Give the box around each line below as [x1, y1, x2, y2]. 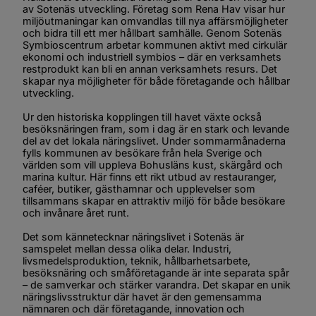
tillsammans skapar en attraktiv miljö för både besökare [23, 195, 285, 207]
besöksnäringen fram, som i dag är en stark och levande [23, 123, 289, 135]
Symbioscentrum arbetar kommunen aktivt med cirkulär [23, 39, 287, 51]
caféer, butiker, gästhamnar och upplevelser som [23, 183, 255, 195]
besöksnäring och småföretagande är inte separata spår [23, 267, 289, 279]
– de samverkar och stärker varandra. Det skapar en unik [23, 279, 291, 291]
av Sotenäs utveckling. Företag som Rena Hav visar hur [23, 3, 285, 16]
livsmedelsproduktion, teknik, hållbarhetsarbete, [23, 255, 250, 267]
